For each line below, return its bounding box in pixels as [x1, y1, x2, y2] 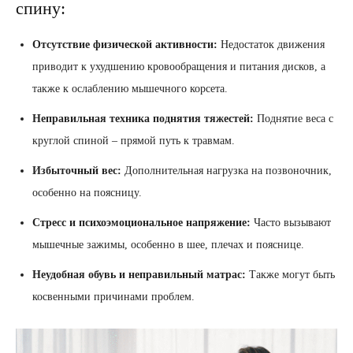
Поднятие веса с [254, 113, 333, 125]
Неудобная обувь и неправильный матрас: [32, 269, 246, 281]
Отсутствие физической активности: [32, 39, 217, 51]
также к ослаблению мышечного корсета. [32, 83, 228, 95]
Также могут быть [246, 269, 335, 281]
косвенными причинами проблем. [32, 291, 195, 303]
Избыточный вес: [32, 165, 121, 177]
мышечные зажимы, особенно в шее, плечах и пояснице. [32, 239, 304, 251]
